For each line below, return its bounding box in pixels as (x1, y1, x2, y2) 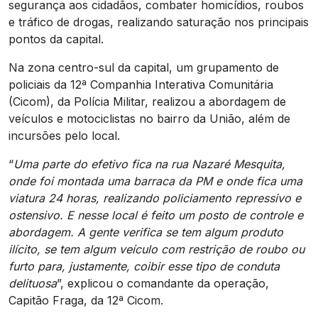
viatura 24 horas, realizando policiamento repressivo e (9, 190, 301, 205)
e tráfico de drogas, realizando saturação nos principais (9, 14, 309, 29)
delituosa (9, 275, 57, 290)
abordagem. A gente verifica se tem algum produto (9, 224, 283, 239)
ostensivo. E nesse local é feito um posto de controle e (9, 207, 303, 222)
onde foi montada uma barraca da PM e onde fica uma (9, 173, 302, 188)
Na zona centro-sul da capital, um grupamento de (9, 60, 279, 75)
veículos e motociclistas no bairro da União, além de (9, 111, 290, 126)
